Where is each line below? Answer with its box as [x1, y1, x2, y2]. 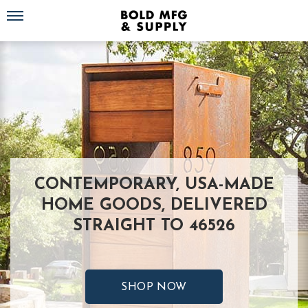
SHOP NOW [121, 282, 187, 293]
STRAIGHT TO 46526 [73, 218, 235, 234]
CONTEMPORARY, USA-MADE [34, 177, 274, 193]
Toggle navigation [14, 3, 63, 16]
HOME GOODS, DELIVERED [41, 197, 267, 214]
